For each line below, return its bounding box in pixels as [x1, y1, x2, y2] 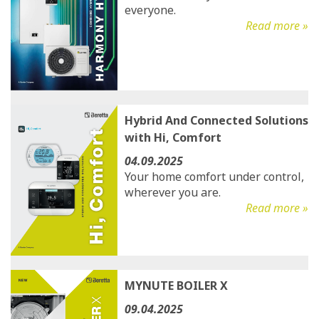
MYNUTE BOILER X [125, 278, 228, 293]
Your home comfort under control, [125, 169, 304, 184]
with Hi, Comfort [125, 130, 221, 145]
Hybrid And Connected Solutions [125, 113, 308, 128]
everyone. [125, 2, 176, 18]
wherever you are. [125, 184, 221, 200]
